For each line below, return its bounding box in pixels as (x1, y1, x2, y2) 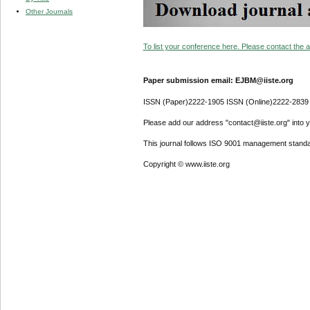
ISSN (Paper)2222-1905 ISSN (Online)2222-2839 (143, 97, 309, 106)
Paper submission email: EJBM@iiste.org (143, 76, 293, 85)
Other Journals (26, 7, 73, 15)
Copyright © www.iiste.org (143, 160, 230, 169)
